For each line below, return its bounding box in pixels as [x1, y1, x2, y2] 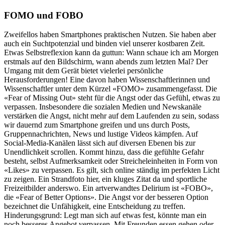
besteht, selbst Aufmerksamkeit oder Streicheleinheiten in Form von [4, 157, 217, 166]
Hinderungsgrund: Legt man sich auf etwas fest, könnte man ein [4, 211, 206, 220]
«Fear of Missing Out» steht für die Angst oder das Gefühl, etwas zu [4, 93, 220, 102]
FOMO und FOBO [4, 10, 83, 21]
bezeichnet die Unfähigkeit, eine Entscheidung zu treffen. [4, 202, 185, 211]
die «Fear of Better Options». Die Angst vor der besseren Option [4, 193, 208, 202]
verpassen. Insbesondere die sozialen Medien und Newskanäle [4, 102, 201, 111]
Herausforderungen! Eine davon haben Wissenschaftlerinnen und [4, 75, 210, 84]
